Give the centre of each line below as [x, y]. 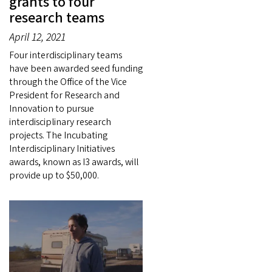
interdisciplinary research [60, 122]
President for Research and [64, 95]
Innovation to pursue [52, 108]
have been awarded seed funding [76, 68]
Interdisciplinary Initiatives [62, 148]
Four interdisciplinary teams [66, 55]
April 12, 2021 [37, 37]
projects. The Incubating [58, 135]
